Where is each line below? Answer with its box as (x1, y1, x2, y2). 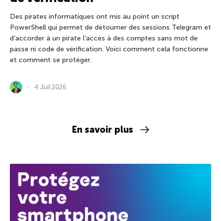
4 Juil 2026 (34, 83, 67, 91)
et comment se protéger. (10, 55, 91, 64)
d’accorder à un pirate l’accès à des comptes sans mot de (10, 34, 198, 42)
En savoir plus (72, 124, 134, 135)
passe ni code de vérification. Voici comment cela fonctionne (10, 44, 208, 53)
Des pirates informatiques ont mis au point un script (10, 12, 180, 21)
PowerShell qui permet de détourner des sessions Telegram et (10, 23, 211, 32)
